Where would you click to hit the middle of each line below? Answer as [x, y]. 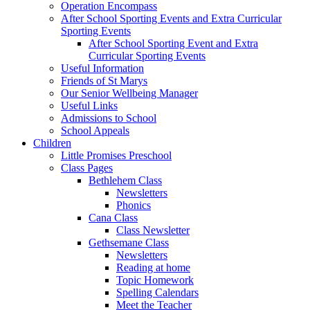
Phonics [134, 206]
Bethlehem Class [125, 181]
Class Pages [87, 168]
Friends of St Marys [104, 81]
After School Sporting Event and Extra [173, 44]
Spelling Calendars [157, 293]
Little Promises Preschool [116, 156]
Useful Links [89, 106]
